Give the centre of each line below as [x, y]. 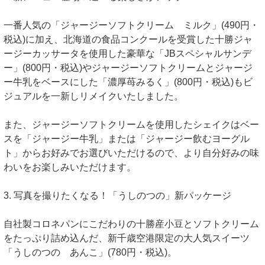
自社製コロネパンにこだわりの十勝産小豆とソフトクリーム [131, 224]
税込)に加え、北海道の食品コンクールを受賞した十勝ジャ [128, 40]
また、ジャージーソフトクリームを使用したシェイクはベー [131, 125]
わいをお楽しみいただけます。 [70, 167]
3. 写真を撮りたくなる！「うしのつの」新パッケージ [117, 196]
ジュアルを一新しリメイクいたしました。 [93, 96]
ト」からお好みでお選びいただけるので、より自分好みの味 [131, 153]
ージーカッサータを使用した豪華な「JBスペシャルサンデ [127, 54]
